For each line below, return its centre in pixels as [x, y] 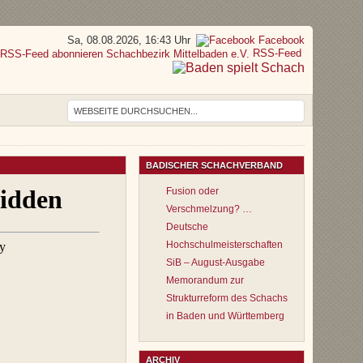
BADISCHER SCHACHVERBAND [214, 165]
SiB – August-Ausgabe [216, 263]
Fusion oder [192, 191]
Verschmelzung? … [209, 209]
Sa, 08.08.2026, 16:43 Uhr [129, 40]
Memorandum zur [205, 280]
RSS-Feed [277, 53]
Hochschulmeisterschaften [224, 245]
